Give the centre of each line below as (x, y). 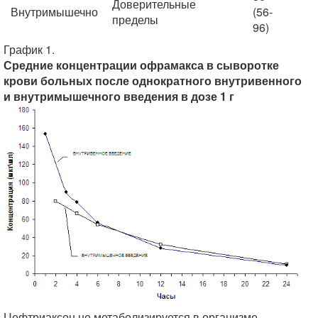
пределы (135, 20)
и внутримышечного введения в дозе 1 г (119, 96)
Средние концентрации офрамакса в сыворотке (141, 65)
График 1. (29, 49)
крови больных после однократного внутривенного (153, 81)
